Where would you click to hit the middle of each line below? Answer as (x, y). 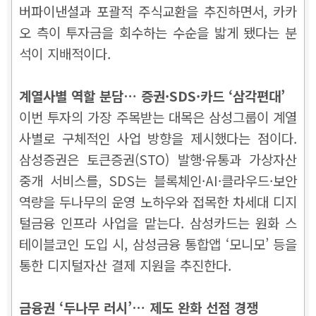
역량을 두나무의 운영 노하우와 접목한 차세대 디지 (158, 202)
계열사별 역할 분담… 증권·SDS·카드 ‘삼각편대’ (152, 96)
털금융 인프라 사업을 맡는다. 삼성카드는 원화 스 (158, 223)
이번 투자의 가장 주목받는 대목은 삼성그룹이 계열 (158, 117)
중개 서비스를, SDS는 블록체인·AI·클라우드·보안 (158, 181)
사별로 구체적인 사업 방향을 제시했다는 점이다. (158, 138)
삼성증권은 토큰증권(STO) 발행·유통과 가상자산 (158, 159)
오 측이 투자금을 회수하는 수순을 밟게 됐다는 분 (158, 32)
